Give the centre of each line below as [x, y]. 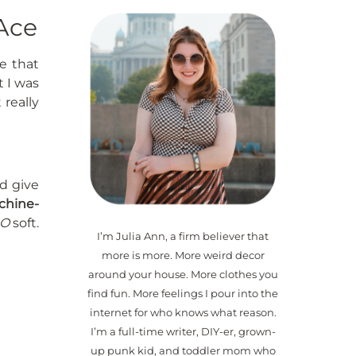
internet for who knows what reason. [183, 313]
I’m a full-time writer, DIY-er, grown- [183, 332]
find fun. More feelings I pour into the [183, 294]
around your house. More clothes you [183, 275]
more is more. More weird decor [183, 256]
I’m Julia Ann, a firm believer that [183, 237]
